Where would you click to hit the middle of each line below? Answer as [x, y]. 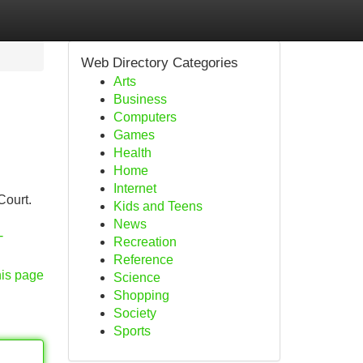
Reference [143, 260]
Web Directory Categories [159, 63]
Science [137, 278]
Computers [145, 117]
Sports [132, 331]
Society [135, 313]
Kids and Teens [158, 206]
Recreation [145, 242]
